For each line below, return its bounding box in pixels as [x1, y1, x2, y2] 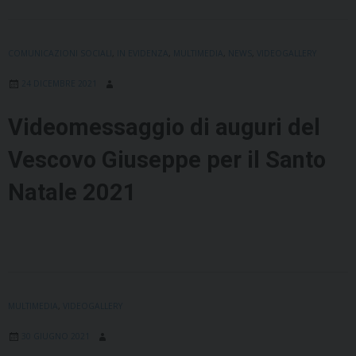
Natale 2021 [8, 179, 137, 207]
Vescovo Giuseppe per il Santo [8, 146, 326, 174]
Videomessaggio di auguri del [8, 114, 320, 141]
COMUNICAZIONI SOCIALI [8, 48, 112, 60]
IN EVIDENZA [117, 48, 168, 60]
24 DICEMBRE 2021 [21, 78, 97, 90]
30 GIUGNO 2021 [21, 331, 90, 342]
